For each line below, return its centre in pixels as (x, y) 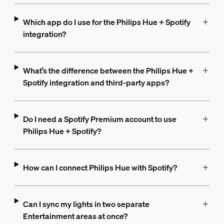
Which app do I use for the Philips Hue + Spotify (106, 22)
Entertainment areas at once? (75, 216)
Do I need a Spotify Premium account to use (99, 119)
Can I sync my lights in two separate (86, 204)
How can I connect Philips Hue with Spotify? (100, 168)
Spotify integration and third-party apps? (96, 83)
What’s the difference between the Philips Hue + (108, 71)
